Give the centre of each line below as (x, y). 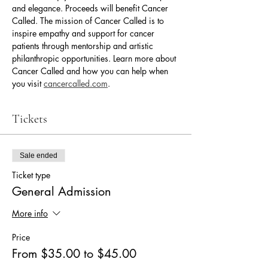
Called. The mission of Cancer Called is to (89, 20)
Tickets (30, 119)
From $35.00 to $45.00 (74, 253)
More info (30, 213)
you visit (28, 83)
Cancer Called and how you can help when (91, 71)
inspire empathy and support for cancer (84, 33)
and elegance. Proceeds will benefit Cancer (91, 8)
